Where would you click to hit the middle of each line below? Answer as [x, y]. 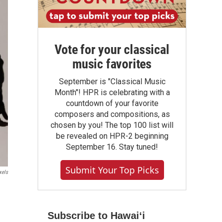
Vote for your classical [112, 50]
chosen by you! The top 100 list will [112, 125]
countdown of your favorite [112, 103]
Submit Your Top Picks [112, 170]
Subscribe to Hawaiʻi [96, 216]
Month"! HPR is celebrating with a [112, 92]
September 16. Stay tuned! [112, 147]
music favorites [112, 64]
